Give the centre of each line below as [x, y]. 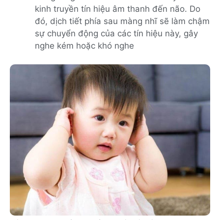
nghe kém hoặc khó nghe [84, 45]
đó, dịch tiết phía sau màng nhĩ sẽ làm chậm [122, 21]
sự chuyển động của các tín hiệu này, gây [116, 33]
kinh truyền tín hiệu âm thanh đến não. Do [118, 9]
